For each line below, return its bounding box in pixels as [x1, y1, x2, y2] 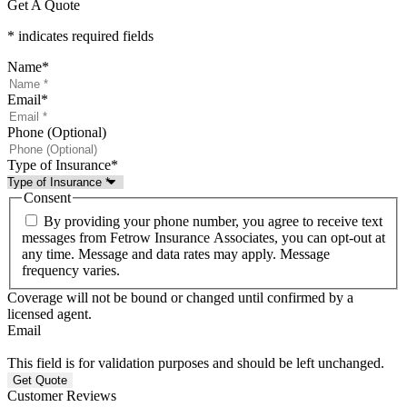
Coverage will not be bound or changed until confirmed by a [7, 290, 353, 306]
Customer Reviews [7, 388, 116, 404]
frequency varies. [22, 263, 120, 279]
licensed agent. [7, 306, 92, 323]
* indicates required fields [7, 28, 154, 45]
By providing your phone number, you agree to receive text [44, 213, 382, 230]
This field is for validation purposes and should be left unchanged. [7, 355, 384, 372]
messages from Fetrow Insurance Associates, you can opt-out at [22, 230, 385, 246]
